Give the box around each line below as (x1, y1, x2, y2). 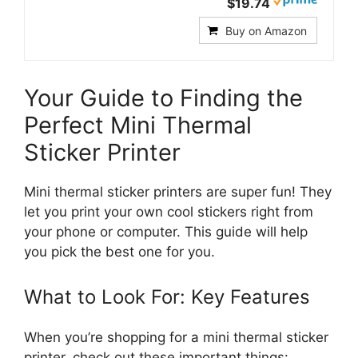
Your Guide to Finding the (24, 84, 303, 113)
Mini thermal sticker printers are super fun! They (24, 184, 332, 201)
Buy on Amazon (225, 24, 307, 38)
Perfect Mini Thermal (24, 111, 252, 140)
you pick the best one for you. (24, 244, 215, 261)
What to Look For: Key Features (24, 284, 310, 308)
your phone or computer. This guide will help (24, 224, 308, 241)
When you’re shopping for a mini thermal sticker (24, 328, 328, 345)
